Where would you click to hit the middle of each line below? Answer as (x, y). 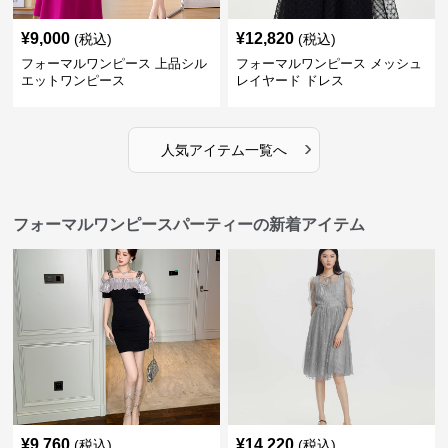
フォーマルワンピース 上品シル (114, 63)
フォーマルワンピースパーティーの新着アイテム (189, 224)
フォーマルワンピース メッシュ (328, 63)
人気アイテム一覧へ (223, 150)
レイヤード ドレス (289, 80)
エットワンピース (73, 80)
